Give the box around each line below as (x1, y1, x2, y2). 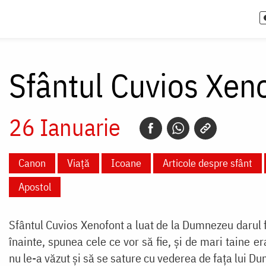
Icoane (110, 156, 141, 170)
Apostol (18, 179, 51, 194)
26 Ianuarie (8, 111, 121, 142)
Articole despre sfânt (162, 156, 252, 170)
